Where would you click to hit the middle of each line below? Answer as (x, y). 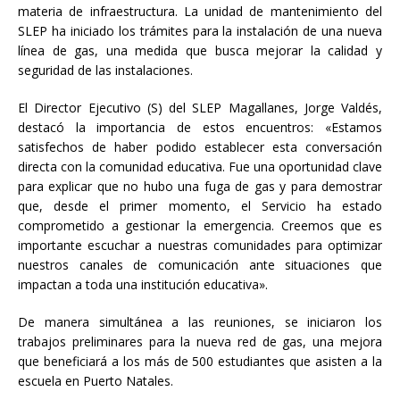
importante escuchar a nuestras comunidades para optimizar (200, 246)
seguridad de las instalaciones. (105, 71)
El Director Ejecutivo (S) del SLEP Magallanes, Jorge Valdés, (200, 108)
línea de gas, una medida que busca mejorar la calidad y (200, 51)
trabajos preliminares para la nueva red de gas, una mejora (200, 342)
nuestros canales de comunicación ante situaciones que (200, 265)
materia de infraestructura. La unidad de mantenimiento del (200, 12)
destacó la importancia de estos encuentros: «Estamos (200, 128)
